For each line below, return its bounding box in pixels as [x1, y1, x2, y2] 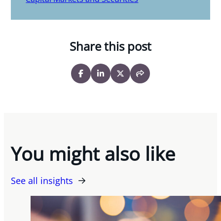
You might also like [11, 141, 176, 167]
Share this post [70, 38, 151, 55]
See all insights [11, 174, 74, 186]
